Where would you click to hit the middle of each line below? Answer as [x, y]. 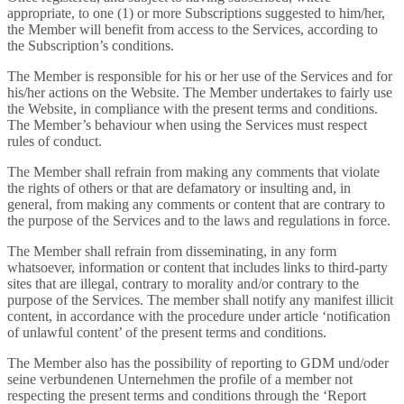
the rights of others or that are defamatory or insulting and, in [179, 188]
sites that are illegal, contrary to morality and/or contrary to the [183, 284]
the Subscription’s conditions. [91, 46]
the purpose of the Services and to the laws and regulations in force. [199, 220]
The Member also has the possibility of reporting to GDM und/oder [198, 363]
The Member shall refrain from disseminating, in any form [172, 251]
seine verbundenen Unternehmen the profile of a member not [180, 379]
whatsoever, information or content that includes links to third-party [197, 267]
